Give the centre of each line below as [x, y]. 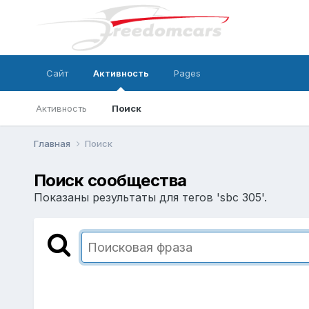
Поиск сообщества [110, 180]
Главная [53, 143]
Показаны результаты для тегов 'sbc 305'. [150, 197]
